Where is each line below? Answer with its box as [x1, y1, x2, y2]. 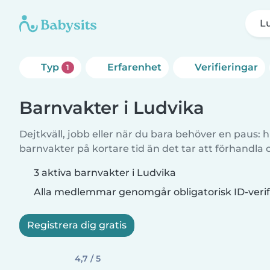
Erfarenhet [107, 61, 162, 73]
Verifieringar [194, 61, 258, 73]
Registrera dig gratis [27, 219, 127, 231]
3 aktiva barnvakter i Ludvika [34, 167, 176, 178]
